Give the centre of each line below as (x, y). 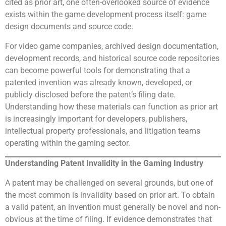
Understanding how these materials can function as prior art (111, 106)
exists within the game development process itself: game (106, 15)
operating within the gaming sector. (68, 143)
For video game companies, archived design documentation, (112, 46)
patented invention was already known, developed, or (99, 82)
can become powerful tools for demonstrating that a (98, 70)
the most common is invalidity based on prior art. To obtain (110, 195)
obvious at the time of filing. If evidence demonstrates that (108, 219)
